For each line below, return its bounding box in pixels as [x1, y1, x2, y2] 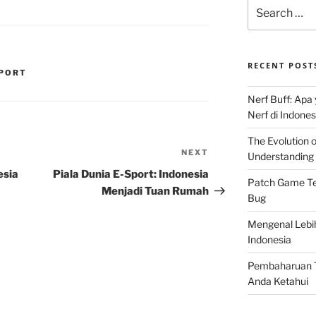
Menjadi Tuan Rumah [102, 185, 209, 198]
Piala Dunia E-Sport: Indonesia [53, 168, 209, 181]
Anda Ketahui [247, 275, 308, 288]
